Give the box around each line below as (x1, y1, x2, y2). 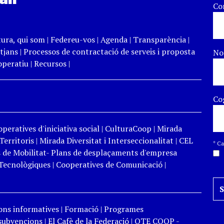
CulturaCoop (104, 123, 151, 134)
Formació (64, 203, 98, 214)
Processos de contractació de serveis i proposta (23, 46, 195, 57)
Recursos (33, 58, 66, 69)
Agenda (100, 34, 129, 45)
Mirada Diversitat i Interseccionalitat (39, 135, 173, 146)
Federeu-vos (50, 34, 95, 45)
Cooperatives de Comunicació (55, 159, 162, 170)
